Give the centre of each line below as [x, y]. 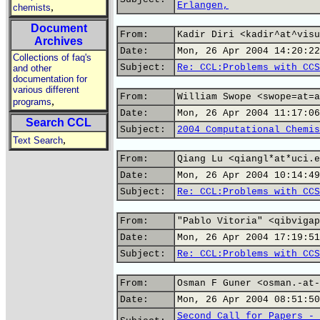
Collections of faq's [52, 57]
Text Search [38, 140]
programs [32, 102]
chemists [32, 7]
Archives [59, 41]
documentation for [50, 79]
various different [46, 90]
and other [32, 68]
